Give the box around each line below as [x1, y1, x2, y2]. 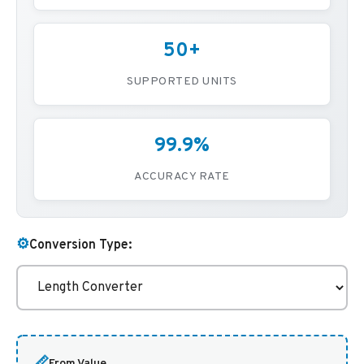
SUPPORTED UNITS [127, 75, 237, 89]
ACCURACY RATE [134, 170, 230, 184]
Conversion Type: [29, 236, 132, 253]
